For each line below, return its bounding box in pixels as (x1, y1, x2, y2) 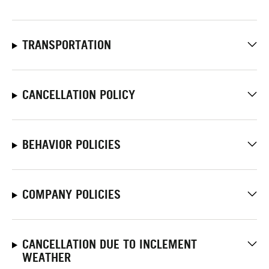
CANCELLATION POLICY (22, 87, 135, 102)
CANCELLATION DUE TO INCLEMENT (22, 237, 197, 252)
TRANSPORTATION (22, 37, 111, 52)
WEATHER (22, 250, 71, 265)
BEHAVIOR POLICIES (22, 137, 121, 152)
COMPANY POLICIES (22, 187, 121, 202)
